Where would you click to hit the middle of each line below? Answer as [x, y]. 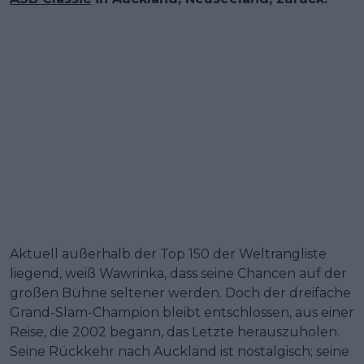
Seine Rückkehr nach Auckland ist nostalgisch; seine [180, 351]
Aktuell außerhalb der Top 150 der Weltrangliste [168, 253]
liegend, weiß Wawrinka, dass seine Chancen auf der [178, 273]
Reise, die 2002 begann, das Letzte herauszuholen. [175, 331]
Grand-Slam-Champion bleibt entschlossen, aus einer [182, 312]
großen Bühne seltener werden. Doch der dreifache [180, 292]
